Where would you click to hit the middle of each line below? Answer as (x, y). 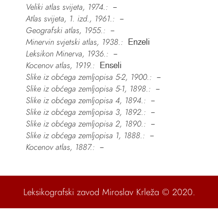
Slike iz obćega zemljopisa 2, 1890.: (86, 124)
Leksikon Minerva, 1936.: (67, 54)
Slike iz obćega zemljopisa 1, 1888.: (85, 136)
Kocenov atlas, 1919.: (60, 65)
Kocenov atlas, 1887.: (60, 147)
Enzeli (139, 42)
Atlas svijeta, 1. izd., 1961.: (70, 19)
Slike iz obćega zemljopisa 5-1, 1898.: (88, 89)
